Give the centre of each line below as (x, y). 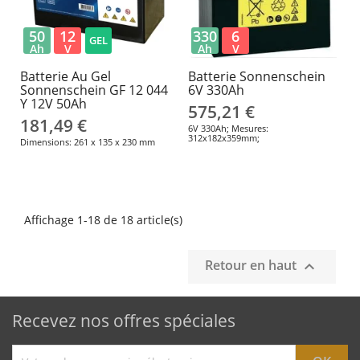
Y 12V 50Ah (53, 104)
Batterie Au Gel (65, 77)
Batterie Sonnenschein (256, 77)
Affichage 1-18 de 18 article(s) (103, 220)
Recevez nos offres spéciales (124, 321)
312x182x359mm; (223, 138)
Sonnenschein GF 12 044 (94, 90)
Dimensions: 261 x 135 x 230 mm (87, 142)
